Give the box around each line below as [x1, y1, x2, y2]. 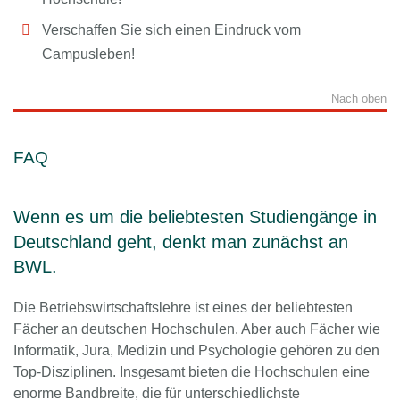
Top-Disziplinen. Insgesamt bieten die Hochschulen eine [13, 364, 370, 380]
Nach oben [331, 92, 387, 106]
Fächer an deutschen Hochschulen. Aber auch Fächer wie [13, 321, 380, 337]
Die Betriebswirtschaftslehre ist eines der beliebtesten [13, 300, 353, 316]
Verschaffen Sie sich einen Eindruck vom [42, 22, 301, 38]
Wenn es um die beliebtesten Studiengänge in [13, 207, 377, 228]
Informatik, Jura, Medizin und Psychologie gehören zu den [13, 343, 379, 359]
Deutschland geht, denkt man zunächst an [13, 232, 348, 253]
